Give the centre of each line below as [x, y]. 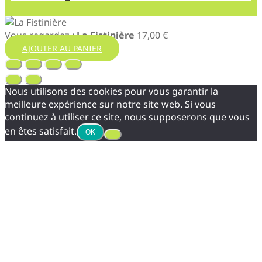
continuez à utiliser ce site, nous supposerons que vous [127, 117]
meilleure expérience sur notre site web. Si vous [110, 104]
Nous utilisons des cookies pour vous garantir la [111, 91]
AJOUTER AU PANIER [62, 48]
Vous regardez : [41, 35]
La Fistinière [106, 35]
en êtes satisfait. [41, 131]
